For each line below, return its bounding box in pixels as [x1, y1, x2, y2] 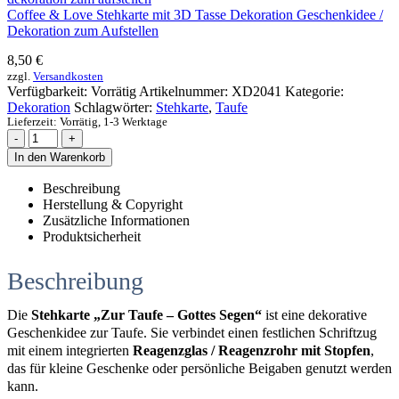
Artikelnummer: [139, 83, 232, 99]
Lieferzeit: [7, 115, 60, 128]
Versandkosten [33, 69, 103, 83]
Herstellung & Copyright [43, 196, 183, 212]
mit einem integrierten [7, 342, 133, 358]
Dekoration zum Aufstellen [7, 22, 159, 38]
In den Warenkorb [14, 150, 105, 164]
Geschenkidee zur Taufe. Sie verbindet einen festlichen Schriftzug [7, 324, 377, 340]
